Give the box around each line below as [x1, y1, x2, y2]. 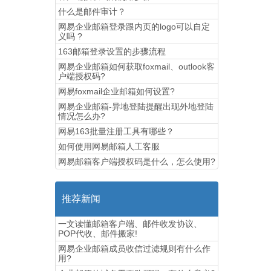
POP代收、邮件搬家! [58, 229, 137, 238]
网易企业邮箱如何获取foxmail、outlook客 [58, 62, 215, 71]
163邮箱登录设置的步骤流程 [58, 47, 166, 56]
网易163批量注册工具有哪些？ [58, 126, 174, 136]
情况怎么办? [58, 111, 105, 121]
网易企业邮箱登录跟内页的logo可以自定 [58, 22, 210, 31]
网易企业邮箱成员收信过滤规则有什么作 [58, 244, 211, 253]
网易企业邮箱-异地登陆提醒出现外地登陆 [58, 102, 214, 111]
